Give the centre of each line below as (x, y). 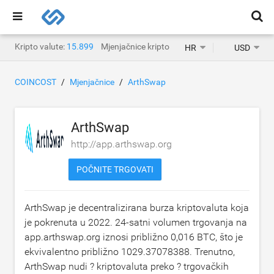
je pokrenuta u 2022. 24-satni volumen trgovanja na (136, 222)
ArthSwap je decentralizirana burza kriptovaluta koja (137, 208)
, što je (229, 237)
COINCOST (35, 82)
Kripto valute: (40, 46)
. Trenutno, (212, 252)
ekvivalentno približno (73, 252)
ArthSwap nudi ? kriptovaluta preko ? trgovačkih (127, 266)
